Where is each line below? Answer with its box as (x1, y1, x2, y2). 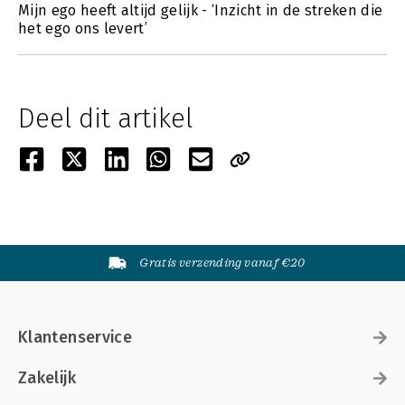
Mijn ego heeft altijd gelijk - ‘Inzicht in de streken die (18, 2, 383, 19)
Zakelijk (18, 368, 76, 388)
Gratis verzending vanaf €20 (139, 256, 306, 269)
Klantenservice (18, 327, 133, 347)
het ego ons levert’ (18, 20, 148, 37)
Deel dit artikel (18, 102, 193, 135)
